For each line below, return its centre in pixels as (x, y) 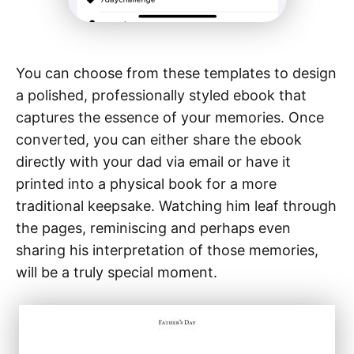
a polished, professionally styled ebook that (161, 95)
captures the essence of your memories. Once (170, 117)
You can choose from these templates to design (176, 73)
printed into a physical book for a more (146, 183)
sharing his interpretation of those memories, (167, 250)
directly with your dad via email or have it (153, 161)
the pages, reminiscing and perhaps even (153, 228)
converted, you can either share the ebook (159, 139)
